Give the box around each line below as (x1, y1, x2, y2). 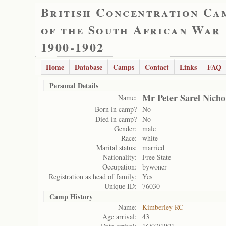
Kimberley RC (142, 202, 183, 212)
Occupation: (102, 162, 137, 172)
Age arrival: (102, 212, 137, 221)
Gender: (114, 124, 137, 133)
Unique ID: (104, 181, 137, 191)
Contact (145, 62, 169, 72)
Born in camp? (95, 104, 137, 114)
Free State (142, 152, 171, 162)
